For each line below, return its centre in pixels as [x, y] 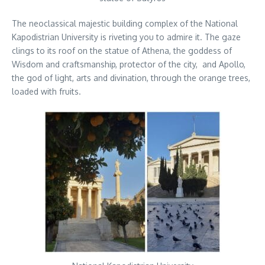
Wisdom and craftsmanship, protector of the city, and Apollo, [129, 64]
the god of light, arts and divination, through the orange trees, [131, 78]
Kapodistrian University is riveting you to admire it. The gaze [126, 37]
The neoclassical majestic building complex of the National [125, 24]
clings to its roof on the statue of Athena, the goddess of [122, 51]
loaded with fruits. [46, 92]
